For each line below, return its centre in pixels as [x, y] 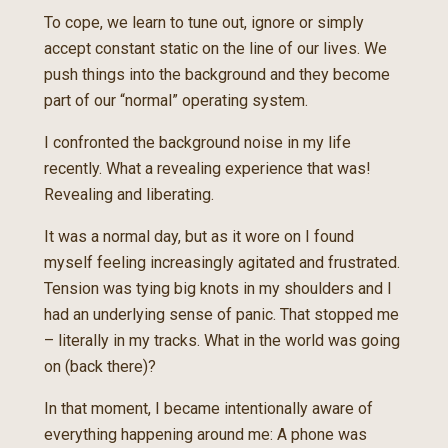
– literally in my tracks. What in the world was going [222, 340]
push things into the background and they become [217, 74]
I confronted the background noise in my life [197, 142]
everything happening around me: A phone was [205, 434]
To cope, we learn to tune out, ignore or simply [204, 22]
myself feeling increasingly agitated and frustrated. [222, 262]
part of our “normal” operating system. [176, 100]
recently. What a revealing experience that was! [207, 168]
